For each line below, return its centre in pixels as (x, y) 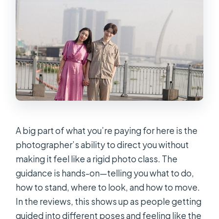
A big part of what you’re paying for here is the (107, 130)
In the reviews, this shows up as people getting (109, 201)
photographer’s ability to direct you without (102, 144)
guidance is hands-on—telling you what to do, (105, 173)
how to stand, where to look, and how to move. (108, 187)
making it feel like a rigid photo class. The (97, 159)
